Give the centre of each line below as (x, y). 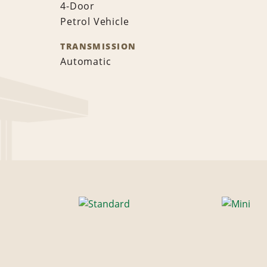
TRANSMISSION (98, 46)
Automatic (86, 62)
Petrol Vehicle (95, 22)
